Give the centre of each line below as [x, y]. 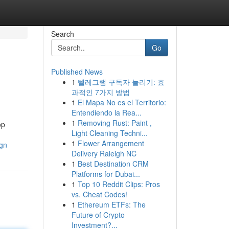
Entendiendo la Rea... [106, 112]
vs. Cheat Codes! [99, 194]
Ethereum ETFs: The [111, 204]
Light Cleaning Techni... [109, 133]
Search [62, 34]
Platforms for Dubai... [106, 174]
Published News [77, 72]
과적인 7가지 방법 [100, 92]
